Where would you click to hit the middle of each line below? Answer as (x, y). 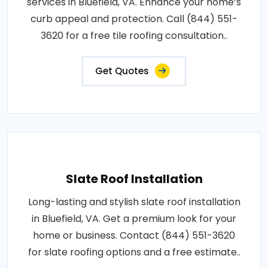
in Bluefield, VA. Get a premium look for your (134, 218)
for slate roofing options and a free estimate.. (134, 252)
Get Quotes (122, 71)
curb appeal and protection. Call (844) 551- (134, 19)
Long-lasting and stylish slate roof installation (134, 202)
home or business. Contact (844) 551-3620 (134, 235)
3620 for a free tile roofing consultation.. (134, 35)
